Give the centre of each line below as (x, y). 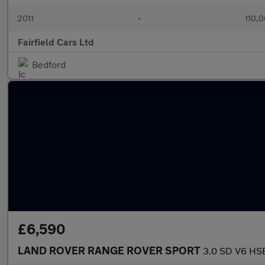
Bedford (49, 64)
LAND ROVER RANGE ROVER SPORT (110, 250)
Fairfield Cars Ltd (56, 42)
